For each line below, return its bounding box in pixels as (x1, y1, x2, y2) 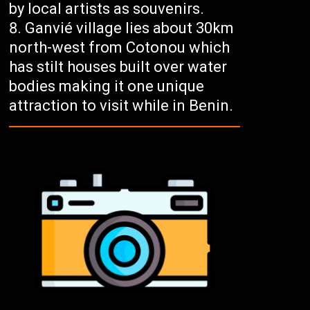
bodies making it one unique (9, 77, 205, 95)
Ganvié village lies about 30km (25, 19, 235, 37)
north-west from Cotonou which (9, 39, 230, 57)
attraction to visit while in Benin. (9, 97, 234, 115)
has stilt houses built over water (9, 58, 228, 76)
